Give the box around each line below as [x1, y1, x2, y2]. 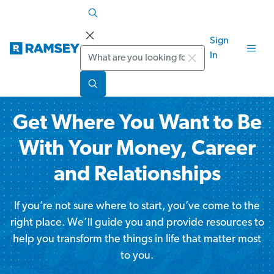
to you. [120, 250, 154, 262]
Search [80, 47, 113, 59]
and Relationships [53, 165, 221, 186]
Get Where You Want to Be [12, 113, 262, 135]
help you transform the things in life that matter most [13, 234, 261, 245]
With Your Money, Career [18, 139, 256, 160]
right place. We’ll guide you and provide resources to [10, 217, 264, 229]
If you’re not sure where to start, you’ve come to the [14, 201, 260, 212]
